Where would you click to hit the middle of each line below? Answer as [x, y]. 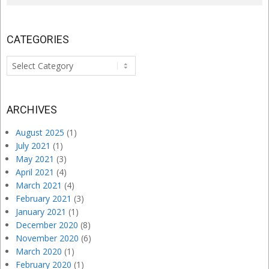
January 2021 [41, 212]
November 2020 [47, 238]
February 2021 [44, 199]
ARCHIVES [32, 110]
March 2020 [39, 252]
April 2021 [35, 172]
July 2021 [33, 146]
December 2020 [47, 225]
